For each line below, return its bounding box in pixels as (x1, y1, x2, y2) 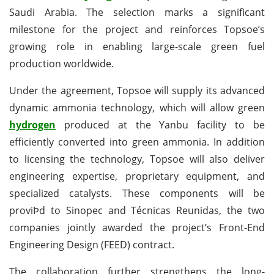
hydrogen (9, 117, 56, 131)
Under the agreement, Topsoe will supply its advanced (9, 83, 265, 97)
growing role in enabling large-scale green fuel (9, 39, 265, 53)
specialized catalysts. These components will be (9, 186, 265, 200)
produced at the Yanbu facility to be (56, 117, 265, 131)
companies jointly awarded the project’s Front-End (9, 220, 265, 234)
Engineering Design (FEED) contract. (9, 237, 174, 251)
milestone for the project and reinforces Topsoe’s (9, 22, 265, 36)
